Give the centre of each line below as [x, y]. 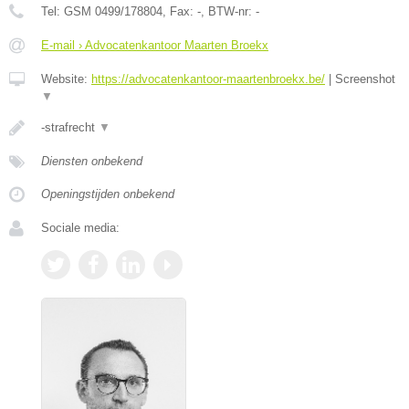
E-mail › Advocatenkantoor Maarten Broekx [155, 45]
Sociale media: [80, 227]
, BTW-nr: [228, 11]
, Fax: [180, 11]
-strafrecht [70, 127]
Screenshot [365, 79]
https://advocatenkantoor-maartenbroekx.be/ [208, 79]
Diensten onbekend [92, 161]
